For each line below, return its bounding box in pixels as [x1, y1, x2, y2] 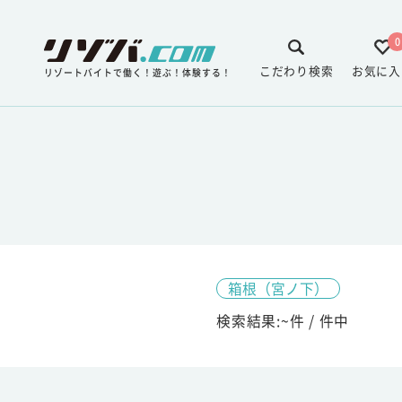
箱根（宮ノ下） [227, 277, 328, 299]
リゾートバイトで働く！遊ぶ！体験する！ [44, 66, 232, 79]
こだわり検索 [258, 61, 334, 79]
